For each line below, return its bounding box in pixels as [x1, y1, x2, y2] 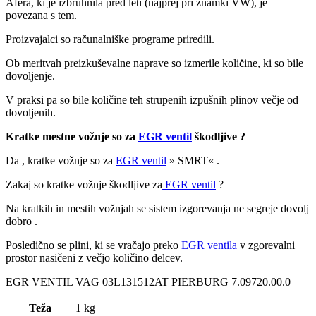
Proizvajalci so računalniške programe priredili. [6, 32, 214, 45]
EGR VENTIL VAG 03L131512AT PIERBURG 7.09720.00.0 [6, 275, 291, 288]
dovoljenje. [6, 69, 55, 82]
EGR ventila [181, 238, 237, 251]
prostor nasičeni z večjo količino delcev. [6, 251, 183, 264]
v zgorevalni [237, 238, 295, 251]
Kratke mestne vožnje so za [6, 130, 138, 142]
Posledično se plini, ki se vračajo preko [6, 238, 181, 251]
